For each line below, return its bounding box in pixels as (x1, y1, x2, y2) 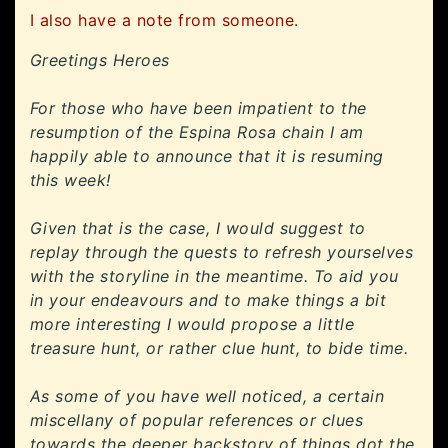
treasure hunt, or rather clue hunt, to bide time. (30, 338, 409, 359)
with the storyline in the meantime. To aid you (30, 266, 399, 287)
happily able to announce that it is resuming (30, 146, 384, 167)
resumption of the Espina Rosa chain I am (30, 122, 364, 143)
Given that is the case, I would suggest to (30, 218, 366, 239)
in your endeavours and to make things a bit (30, 290, 387, 311)
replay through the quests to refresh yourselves (30, 242, 414, 263)
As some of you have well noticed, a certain (30, 386, 385, 407)
